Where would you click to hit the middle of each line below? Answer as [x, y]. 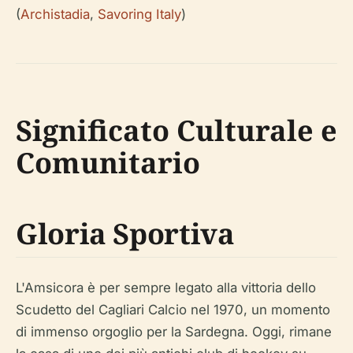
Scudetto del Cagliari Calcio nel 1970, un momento [173, 310]
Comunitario [108, 163]
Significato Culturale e [176, 130]
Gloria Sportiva [125, 234]
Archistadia [55, 14]
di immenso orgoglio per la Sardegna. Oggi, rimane [174, 332]
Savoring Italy [139, 14]
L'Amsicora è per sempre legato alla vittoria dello [166, 288]
